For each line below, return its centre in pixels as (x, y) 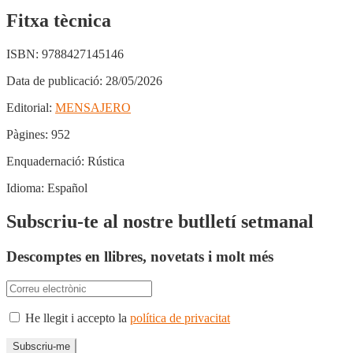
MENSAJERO (93, 108)
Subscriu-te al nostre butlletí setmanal (160, 222)
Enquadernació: (45, 162)
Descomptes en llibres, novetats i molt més (140, 257)
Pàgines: (27, 135)
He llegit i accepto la (76, 318)
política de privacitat (180, 318)
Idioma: (25, 188)
